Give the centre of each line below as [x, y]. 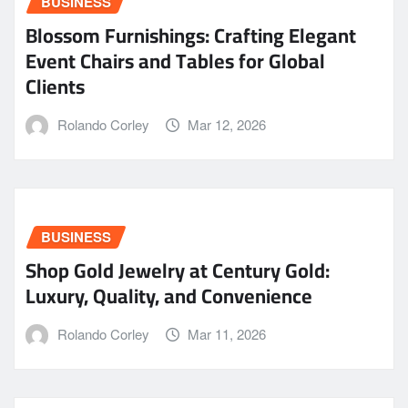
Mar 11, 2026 [227, 333]
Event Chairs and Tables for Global [175, 61]
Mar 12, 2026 [227, 124]
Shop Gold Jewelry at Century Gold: [178, 270]
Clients [55, 86]
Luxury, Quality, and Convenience [169, 296]
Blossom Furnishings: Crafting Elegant [191, 35]
